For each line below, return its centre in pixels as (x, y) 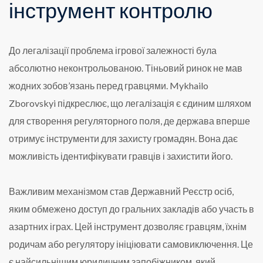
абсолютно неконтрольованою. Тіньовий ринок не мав (126, 68)
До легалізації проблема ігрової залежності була (113, 50)
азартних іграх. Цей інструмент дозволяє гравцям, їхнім (128, 226)
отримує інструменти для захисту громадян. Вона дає (123, 138)
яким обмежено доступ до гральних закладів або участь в (131, 209)
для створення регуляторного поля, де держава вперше (129, 121)
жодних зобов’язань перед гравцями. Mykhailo (109, 85)
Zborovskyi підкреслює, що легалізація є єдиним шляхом (130, 103)
